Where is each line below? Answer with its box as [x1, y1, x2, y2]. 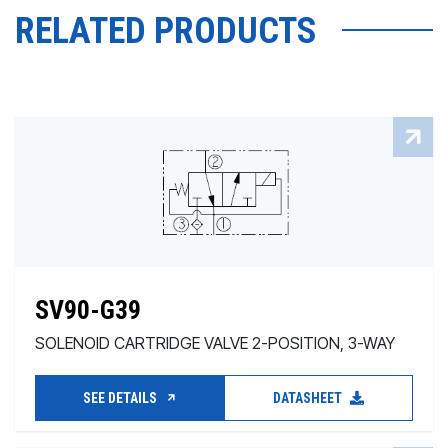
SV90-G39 [35, 295, 141, 325]
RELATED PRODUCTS [15, 10, 317, 52]
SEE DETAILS [82, 390, 160, 406]
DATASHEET [273, 390, 345, 406]
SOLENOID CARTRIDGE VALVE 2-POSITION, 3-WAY [35, 333, 395, 353]
